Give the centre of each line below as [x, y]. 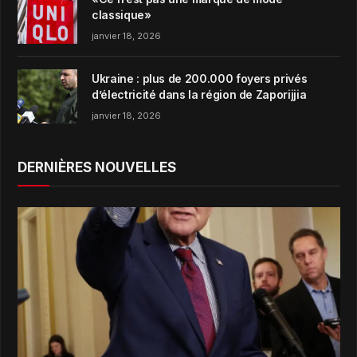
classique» [122, 14]
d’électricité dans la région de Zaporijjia [199, 95]
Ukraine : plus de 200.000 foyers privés [200, 79]
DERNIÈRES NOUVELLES [97, 168]
